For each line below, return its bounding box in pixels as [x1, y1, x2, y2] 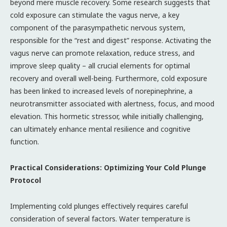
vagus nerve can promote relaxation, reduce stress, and [10, 48, 195, 58]
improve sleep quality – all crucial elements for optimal [10, 60, 190, 70]
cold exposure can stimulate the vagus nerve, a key [10, 10, 179, 20]
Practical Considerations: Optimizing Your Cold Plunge [10, 162, 206, 172]
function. [10, 136, 39, 146]
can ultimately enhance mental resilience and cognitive [10, 124, 191, 134]
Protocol [10, 175, 41, 185]
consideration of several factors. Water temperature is [10, 213, 191, 223]
